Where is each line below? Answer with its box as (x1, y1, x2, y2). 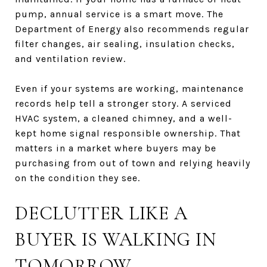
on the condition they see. (15, 172, 140, 184)
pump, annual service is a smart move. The (15, 8, 223, 20)
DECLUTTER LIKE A (15, 201, 188, 225)
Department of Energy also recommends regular (15, 23, 249, 35)
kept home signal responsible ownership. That (15, 127, 241, 139)
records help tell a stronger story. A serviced (15, 97, 232, 109)
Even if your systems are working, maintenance (15, 82, 244, 94)
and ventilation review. (15, 52, 126, 64)
